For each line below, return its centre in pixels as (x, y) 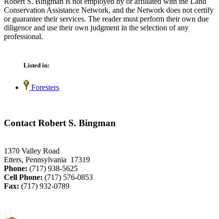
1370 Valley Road (32, 151)
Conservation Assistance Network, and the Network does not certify (109, 10)
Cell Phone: (23, 177)
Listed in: (36, 66)
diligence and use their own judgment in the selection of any (96, 28)
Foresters (44, 88)
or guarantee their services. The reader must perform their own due (106, 19)
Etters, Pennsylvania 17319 (47, 159)
